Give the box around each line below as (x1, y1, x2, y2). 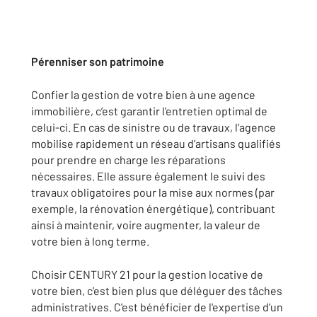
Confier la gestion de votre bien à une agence (31, 88, 255, 101)
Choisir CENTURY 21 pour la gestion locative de (31, 267, 263, 281)
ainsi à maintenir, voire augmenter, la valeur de (31, 218, 260, 231)
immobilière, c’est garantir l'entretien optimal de (31, 104, 267, 117)
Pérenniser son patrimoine (31, 54, 164, 68)
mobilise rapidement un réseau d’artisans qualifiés (31, 137, 281, 150)
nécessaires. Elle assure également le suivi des (31, 169, 265, 183)
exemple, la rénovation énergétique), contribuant (31, 202, 275, 215)
